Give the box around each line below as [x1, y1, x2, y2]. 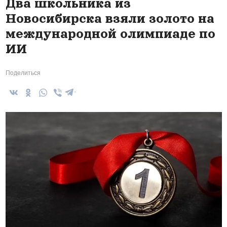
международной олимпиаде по [5, 27, 215, 41]
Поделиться [5, 69, 41, 77]
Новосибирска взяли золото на [5, 12, 214, 26]
